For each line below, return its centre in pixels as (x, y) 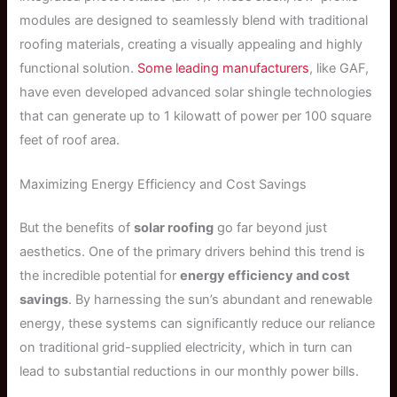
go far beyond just (271, 228)
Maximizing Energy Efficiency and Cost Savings (163, 185)
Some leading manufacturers (224, 68)
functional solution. (79, 68)
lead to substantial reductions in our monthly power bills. (190, 372)
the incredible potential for (100, 276)
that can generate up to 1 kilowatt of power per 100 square (196, 116)
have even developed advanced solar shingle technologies (196, 92)
